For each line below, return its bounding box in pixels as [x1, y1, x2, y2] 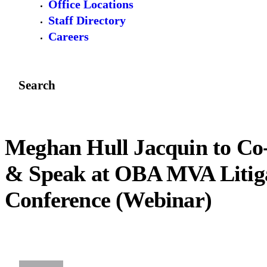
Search [18, 77, 55, 92]
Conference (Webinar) [5, 187, 212, 213]
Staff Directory [48, 14, 126, 27]
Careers [48, 30, 89, 44]
